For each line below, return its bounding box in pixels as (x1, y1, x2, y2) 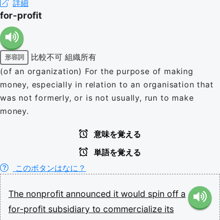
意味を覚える (92, 130, 141, 138)
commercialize (103, 203, 165, 214)
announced (66, 188, 113, 199)
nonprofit (26, 188, 66, 199)
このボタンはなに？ (13, 163, 86, 173)
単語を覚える (92, 148, 141, 157)
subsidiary (48, 203, 92, 214)
